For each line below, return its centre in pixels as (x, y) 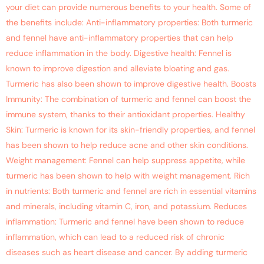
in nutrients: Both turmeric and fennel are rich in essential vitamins (131, 191)
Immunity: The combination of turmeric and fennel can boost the (128, 99)
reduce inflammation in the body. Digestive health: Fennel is (119, 53)
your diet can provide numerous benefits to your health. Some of (128, 7)
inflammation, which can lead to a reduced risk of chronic (115, 237)
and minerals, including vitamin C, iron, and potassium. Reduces (126, 207)
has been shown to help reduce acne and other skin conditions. (127, 145)
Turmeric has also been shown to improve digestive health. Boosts (131, 84)
